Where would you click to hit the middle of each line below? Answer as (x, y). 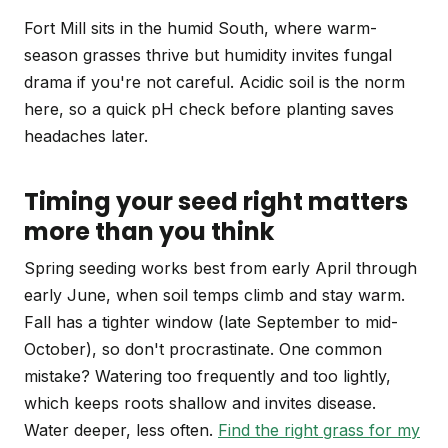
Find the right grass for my (319, 430)
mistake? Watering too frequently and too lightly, (207, 376)
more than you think (149, 232)
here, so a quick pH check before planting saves (209, 109)
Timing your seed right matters (216, 202)
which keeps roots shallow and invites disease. (200, 403)
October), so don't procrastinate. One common (203, 349)
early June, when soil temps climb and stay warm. (214, 295)
